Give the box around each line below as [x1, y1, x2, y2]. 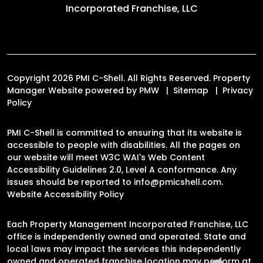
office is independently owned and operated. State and [7, 231, 246, 243]
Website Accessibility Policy [7, 188, 124, 201]
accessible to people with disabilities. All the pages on [7, 139, 240, 151]
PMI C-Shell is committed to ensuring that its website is [7, 127, 242, 139]
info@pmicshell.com [134, 176, 221, 188]
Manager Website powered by [7, 85, 139, 97]
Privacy [222, 85, 253, 97]
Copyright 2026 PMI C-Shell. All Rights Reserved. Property [7, 72, 250, 85]
